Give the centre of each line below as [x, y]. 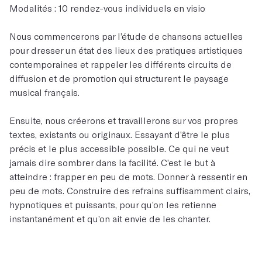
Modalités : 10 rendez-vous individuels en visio [107, 8]
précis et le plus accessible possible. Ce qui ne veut [119, 148]
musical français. [44, 92]
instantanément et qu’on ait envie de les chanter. [110, 218]
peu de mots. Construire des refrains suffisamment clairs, [130, 190]
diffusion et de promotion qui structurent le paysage [119, 78]
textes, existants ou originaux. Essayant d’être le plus [120, 134]
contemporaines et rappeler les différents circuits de [120, 64]
